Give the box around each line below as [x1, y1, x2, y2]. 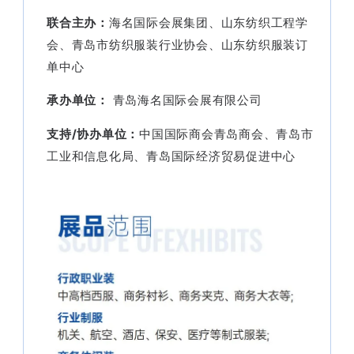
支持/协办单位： [47, 126, 139, 141]
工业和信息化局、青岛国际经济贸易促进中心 [47, 148, 296, 164]
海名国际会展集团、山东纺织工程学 [108, 14, 308, 30]
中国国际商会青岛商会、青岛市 [139, 126, 314, 141]
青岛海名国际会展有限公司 [108, 92, 262, 108]
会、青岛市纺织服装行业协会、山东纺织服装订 [47, 36, 308, 52]
